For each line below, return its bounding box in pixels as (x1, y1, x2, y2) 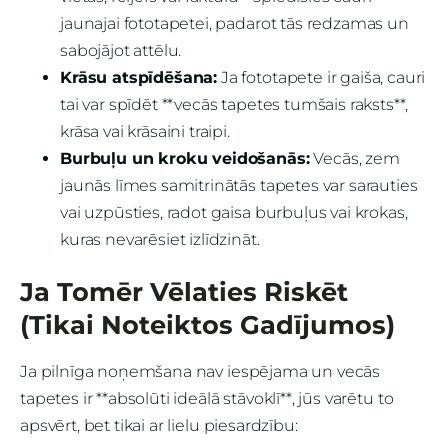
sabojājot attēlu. (60, 41, 182, 61)
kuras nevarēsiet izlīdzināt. (60, 230, 260, 250)
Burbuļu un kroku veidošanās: (60, 149, 310, 169)
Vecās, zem (309, 149, 400, 169)
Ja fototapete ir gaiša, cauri (217, 68, 426, 88)
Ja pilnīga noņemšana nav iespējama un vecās (20, 361, 381, 381)
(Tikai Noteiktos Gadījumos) (20, 308, 395, 340)
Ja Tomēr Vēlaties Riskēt (20, 275, 348, 307)
